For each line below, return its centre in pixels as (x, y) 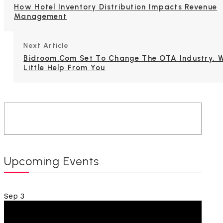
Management (41, 17)
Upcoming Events (52, 162)
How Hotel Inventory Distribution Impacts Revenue (116, 7)
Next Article (46, 46)
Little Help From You (64, 68)
